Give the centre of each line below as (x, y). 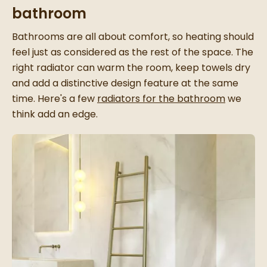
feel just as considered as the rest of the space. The (133, 52)
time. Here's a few (55, 99)
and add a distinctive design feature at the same (125, 83)
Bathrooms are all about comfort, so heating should (133, 37)
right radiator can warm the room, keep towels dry (131, 68)
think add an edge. (56, 114)
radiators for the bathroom (161, 99)
